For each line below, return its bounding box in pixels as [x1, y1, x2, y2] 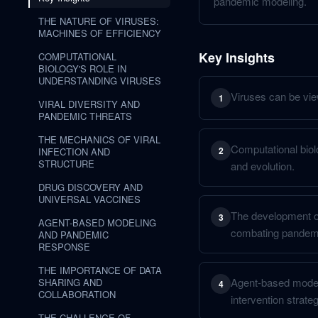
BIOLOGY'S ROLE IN [38, 62, 126, 75]
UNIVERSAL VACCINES [38, 192, 141, 206]
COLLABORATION [38, 287, 116, 301]
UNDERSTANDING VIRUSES [38, 74, 161, 87]
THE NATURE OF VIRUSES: [38, 14, 159, 28]
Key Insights [199, 48, 275, 67]
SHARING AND [38, 275, 102, 289]
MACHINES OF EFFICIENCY [38, 26, 161, 40]
